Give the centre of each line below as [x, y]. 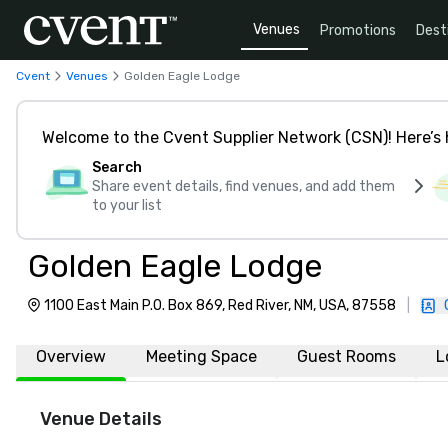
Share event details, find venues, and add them [243, 186]
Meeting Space [201, 356]
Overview [71, 356]
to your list [127, 205]
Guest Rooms [346, 356]
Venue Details [101, 419]
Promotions [358, 30]
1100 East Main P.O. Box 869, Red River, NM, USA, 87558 [220, 305]
